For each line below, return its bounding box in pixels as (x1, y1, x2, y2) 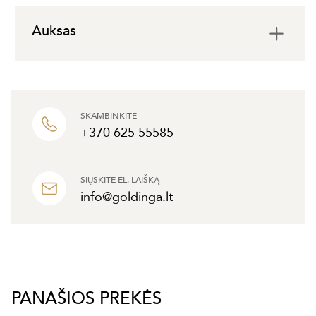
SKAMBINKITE (80, 110, 137, 122)
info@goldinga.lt (80, 188, 173, 207)
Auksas (32, 21, 76, 41)
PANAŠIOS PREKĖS (11, 287, 162, 311)
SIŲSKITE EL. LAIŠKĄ (80, 174, 159, 186)
